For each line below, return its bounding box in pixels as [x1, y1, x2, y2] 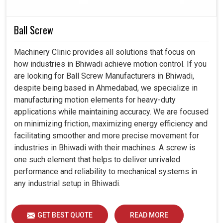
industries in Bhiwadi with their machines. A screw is [14, 143, 196, 153]
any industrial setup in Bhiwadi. [14, 179, 120, 189]
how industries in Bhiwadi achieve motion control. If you [14, 59, 207, 69]
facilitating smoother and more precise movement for [14, 131, 199, 141]
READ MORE [130, 211, 168, 220]
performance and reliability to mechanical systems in [14, 167, 197, 177]
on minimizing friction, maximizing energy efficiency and [14, 119, 208, 129]
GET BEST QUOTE [37, 211, 93, 220]
